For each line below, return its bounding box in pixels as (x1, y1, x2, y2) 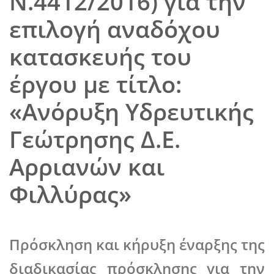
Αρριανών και (9, 151, 165, 182)
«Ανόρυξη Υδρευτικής (9, 96, 254, 127)
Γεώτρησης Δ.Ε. (9, 124, 180, 155)
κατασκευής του (9, 41, 191, 72)
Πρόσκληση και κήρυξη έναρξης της (9, 234, 265, 254)
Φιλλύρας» (9, 179, 131, 210)
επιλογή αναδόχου (9, 13, 220, 45)
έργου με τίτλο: (9, 68, 182, 100)
